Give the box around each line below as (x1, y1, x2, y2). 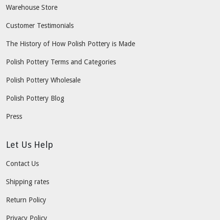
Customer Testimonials (6, 21, 74, 29)
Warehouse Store (6, 3, 57, 11)
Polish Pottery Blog (6, 94, 64, 102)
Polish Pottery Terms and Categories (6, 57, 116, 66)
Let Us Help (6, 139, 53, 150)
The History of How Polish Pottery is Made (6, 39, 135, 48)
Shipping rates (6, 177, 49, 186)
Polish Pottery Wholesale (6, 76, 81, 84)
